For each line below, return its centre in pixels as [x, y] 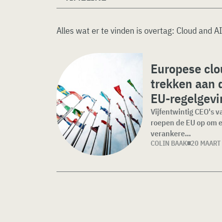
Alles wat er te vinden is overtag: [116, 30]
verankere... [171, 133]
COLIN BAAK [169, 143]
